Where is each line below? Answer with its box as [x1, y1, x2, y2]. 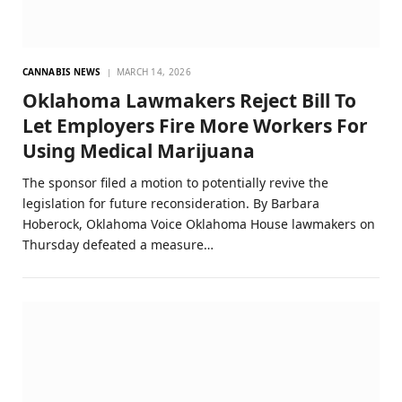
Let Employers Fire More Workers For [22, 113, 368, 139]
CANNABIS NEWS [22, 66, 101, 79]
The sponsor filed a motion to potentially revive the [22, 174, 328, 192]
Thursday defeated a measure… [22, 236, 214, 254]
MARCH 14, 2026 [116, 66, 191, 79]
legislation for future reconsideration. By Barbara [22, 195, 319, 213]
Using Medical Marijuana [22, 138, 255, 164]
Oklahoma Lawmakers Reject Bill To [22, 88, 356, 114]
